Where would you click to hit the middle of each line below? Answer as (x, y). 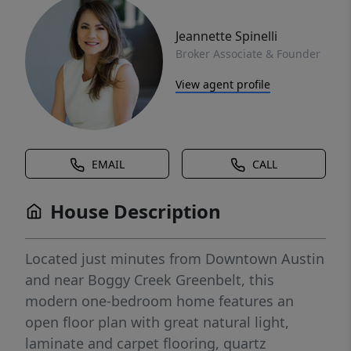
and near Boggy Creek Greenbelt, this (150, 280)
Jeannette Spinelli (226, 36)
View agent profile (223, 84)
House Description (136, 211)
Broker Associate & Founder (248, 53)
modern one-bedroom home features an (159, 301)
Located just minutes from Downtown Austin (175, 259)
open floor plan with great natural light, (157, 322)
